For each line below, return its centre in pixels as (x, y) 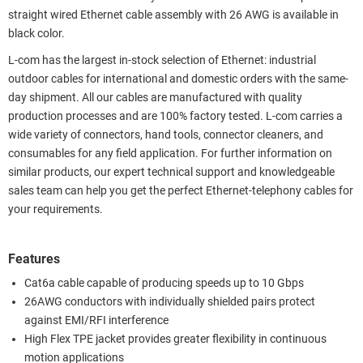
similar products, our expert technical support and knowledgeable (171, 172)
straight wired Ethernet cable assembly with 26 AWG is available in (173, 15)
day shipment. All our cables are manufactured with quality (155, 97)
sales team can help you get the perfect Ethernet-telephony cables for (181, 190)
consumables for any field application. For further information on (170, 153)
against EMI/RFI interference (96, 320)
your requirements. (56, 209)
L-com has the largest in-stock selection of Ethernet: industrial (162, 60)
